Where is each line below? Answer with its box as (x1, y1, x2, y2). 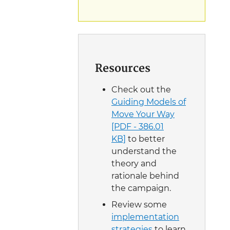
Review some (111, 199, 167, 209)
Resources (95, 60, 150, 78)
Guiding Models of (111, 97, 186, 107)
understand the (111, 146, 177, 156)
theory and (111, 158, 157, 168)
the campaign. (111, 183, 171, 193)
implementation (111, 212, 179, 222)
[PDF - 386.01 (111, 121, 164, 131)
